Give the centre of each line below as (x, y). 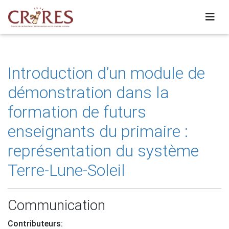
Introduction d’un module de (106, 73)
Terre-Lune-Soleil (66, 170)
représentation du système (103, 151)
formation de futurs (77, 112)
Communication (56, 205)
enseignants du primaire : (98, 131)
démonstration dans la (88, 93)
